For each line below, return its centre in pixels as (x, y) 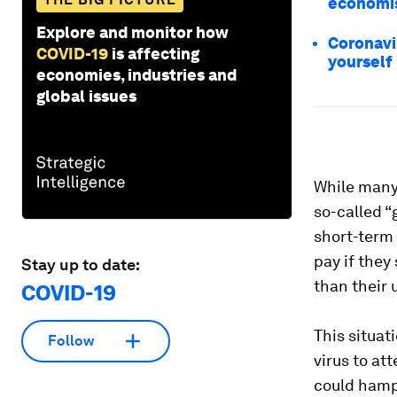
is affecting (156, 53)
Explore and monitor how (132, 32)
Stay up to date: (81, 264)
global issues (86, 96)
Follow (71, 341)
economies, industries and (136, 74)
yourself (360, 62)
